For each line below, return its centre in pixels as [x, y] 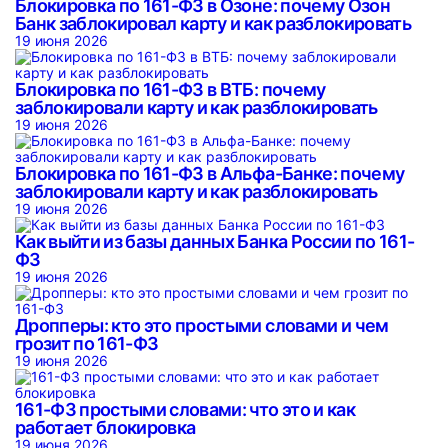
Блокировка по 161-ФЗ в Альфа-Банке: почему [210, 173]
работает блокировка [109, 427]
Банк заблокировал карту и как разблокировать [213, 23]
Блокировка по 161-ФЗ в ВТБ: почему [170, 89]
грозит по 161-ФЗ [90, 343]
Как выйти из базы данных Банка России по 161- [215, 241]
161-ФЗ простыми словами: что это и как [185, 409]
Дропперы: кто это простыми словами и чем [202, 325]
